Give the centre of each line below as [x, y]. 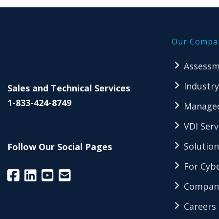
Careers [200, 206]
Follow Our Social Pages [60, 147]
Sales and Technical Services [69, 88]
